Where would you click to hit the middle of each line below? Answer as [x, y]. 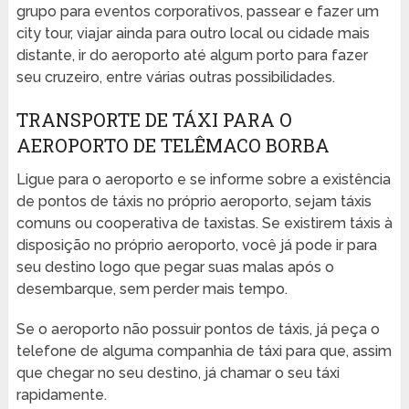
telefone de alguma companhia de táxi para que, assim [204, 351]
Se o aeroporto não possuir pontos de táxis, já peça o [198, 330]
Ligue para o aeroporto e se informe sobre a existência [203, 180]
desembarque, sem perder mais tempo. [152, 289]
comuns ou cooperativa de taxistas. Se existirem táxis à [204, 224]
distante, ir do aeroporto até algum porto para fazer [192, 56]
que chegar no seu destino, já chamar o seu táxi [178, 373]
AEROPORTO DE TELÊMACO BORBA [173, 146]
